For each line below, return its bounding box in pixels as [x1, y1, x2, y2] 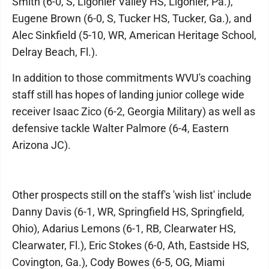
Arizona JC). [12, 138, 71, 151]
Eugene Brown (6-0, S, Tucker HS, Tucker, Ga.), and [12, 11, 252, 25]
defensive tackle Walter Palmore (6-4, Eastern [12, 121, 229, 134]
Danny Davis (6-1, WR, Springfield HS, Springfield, [12, 205, 244, 218]
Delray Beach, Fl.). [12, 45, 98, 58]
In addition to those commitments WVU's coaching [12, 71, 251, 84]
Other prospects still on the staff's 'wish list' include [12, 188, 252, 201]
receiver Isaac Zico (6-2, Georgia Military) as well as [12, 104, 255, 118]
